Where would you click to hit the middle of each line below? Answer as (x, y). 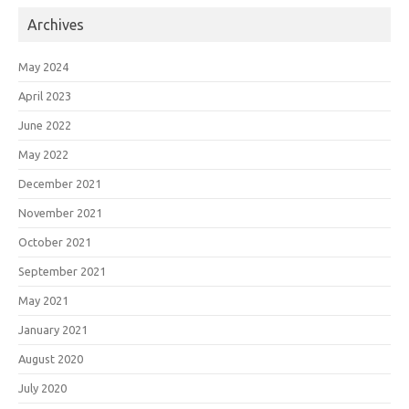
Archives (56, 24)
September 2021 (62, 271)
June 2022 (45, 125)
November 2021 (60, 212)
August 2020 (51, 358)
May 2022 (43, 154)
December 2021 (60, 183)
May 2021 (43, 300)
